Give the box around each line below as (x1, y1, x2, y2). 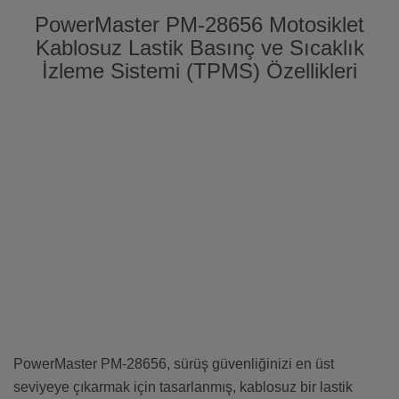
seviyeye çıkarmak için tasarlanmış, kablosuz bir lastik (13, 379, 353, 395)
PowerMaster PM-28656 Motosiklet (35, 12, 364, 37)
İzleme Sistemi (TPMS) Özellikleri (42, 59, 357, 84)
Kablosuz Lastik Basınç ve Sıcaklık (35, 36, 364, 61)
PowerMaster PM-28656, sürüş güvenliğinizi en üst (13, 356, 334, 372)
